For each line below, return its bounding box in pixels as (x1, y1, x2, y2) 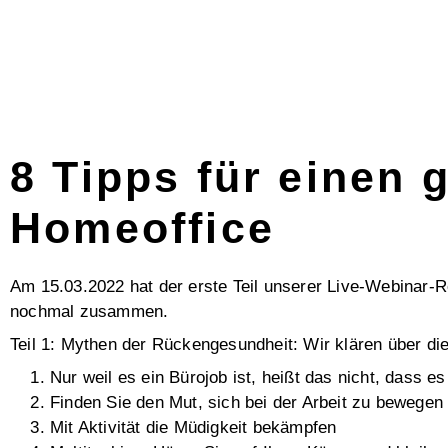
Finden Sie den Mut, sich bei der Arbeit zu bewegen (50, 393, 443, 413)
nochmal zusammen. (10, 302, 169, 322)
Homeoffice (10, 205, 275, 253)
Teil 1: (10, 335, 61, 355)
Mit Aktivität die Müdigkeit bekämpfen (50, 418, 337, 438)
